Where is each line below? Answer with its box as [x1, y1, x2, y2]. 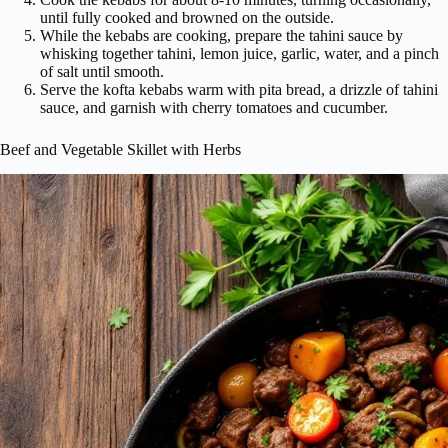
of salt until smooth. [40, 63, 164, 81]
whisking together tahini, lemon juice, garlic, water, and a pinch [40, 45, 439, 63]
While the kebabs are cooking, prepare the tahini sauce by [40, 27, 403, 45]
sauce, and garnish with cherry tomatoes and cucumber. [40, 99, 388, 117]
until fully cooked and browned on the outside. [40, 9, 334, 27]
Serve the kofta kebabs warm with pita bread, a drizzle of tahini [40, 81, 438, 99]
